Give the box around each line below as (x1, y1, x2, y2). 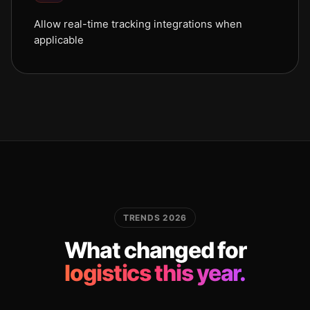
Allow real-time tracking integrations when (34, 18, 242, 30)
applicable (34, 34, 84, 46)
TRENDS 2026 (123, 212, 187, 223)
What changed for (64, 237, 246, 264)
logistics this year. (64, 259, 246, 286)
